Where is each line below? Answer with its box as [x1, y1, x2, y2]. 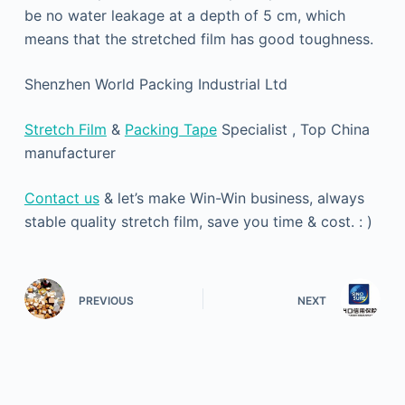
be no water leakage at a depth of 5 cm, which [24, 6, 345, 24]
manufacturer [24, 144, 116, 162]
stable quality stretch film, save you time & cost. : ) [24, 212, 372, 231]
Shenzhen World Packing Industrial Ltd [24, 75, 287, 93]
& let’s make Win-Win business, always [99, 189, 364, 207]
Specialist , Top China [216, 120, 370, 138]
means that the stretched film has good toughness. [24, 30, 373, 48]
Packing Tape [124, 120, 217, 138]
